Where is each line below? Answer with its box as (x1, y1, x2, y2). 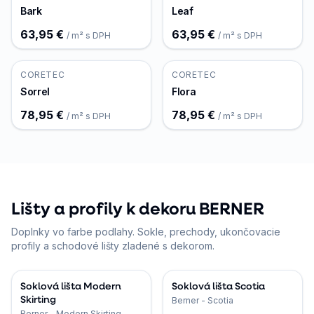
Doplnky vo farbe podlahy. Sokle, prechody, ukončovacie (11, 226, 280, 238)
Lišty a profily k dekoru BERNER (11, 197, 264, 219)
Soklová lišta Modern (20, 279, 121, 292)
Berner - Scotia (172, 295, 233, 306)
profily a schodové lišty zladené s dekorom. (11, 240, 214, 252)
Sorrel (20, 86, 50, 97)
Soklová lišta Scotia (172, 279, 265, 292)
